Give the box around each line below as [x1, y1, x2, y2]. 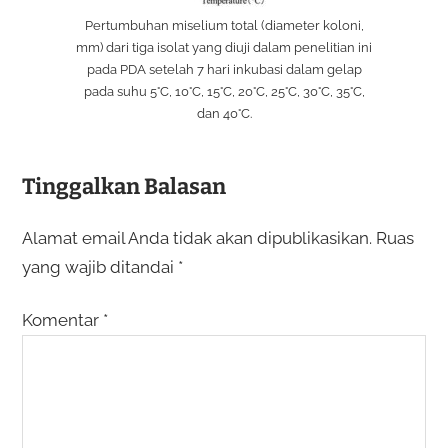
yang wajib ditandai [21, 256, 178, 277]
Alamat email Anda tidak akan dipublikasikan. [21, 227, 372, 248]
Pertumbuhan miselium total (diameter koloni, [84, 17, 364, 33]
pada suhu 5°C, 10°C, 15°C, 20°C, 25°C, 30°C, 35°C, [83, 83, 365, 99]
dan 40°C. [196, 105, 252, 121]
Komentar [21, 309, 103, 330]
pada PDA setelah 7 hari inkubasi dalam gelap [86, 61, 362, 77]
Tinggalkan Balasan [21, 172, 226, 200]
